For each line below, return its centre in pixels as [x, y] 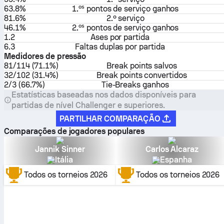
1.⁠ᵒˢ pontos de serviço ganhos [125, 9]
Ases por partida [120, 37]
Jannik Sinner [60, 149]
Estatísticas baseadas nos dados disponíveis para [104, 95]
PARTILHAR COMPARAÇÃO [110, 118]
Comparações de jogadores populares [74, 131]
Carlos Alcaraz [172, 149]
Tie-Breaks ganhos [135, 85]
